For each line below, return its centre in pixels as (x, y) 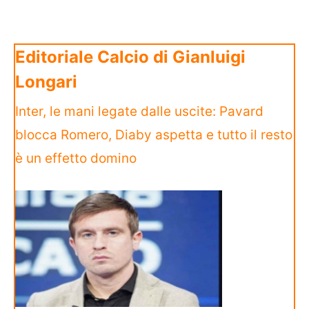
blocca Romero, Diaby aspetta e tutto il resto (154, 135)
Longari (46, 82)
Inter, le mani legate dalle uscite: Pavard (139, 112)
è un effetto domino (76, 159)
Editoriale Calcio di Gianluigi (130, 57)
